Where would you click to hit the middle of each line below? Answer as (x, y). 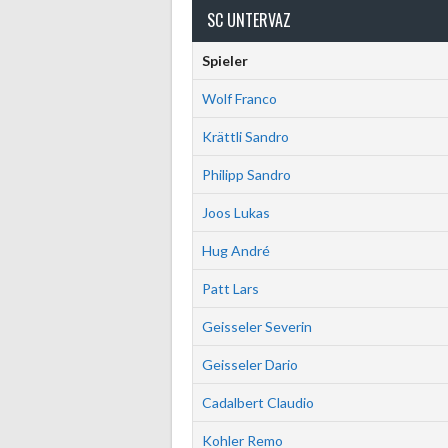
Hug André (235, 250)
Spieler (224, 60)
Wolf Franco (239, 98)
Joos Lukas (235, 212)
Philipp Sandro (246, 174)
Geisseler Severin (256, 326)
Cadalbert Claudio (257, 402)
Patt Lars (230, 288)
